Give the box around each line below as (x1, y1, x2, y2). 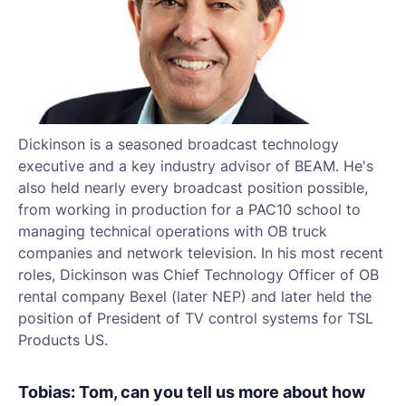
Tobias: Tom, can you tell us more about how (18, 382, 365, 401)
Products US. (18, 331, 108, 349)
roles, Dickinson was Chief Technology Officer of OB (18, 266, 379, 284)
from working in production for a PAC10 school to (18, 200, 361, 218)
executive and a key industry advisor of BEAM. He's (18, 157, 373, 175)
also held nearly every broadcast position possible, (18, 179, 368, 197)
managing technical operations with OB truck (18, 222, 327, 240)
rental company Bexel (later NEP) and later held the (18, 287, 372, 305)
